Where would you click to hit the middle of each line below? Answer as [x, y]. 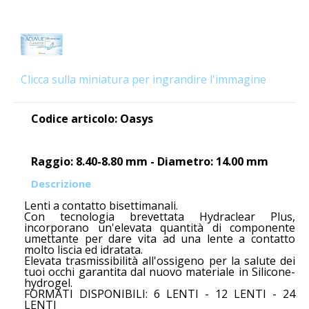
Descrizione [61, 183]
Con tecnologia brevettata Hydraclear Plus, [160, 217]
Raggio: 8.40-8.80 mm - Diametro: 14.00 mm [150, 161]
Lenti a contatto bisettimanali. [101, 206]
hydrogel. [48, 283]
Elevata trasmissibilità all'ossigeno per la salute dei [160, 261]
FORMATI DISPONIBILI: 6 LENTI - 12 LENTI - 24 [160, 294]
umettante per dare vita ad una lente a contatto [160, 239]
